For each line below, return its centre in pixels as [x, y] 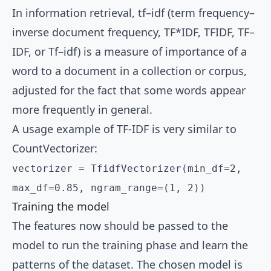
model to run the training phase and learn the [130, 245]
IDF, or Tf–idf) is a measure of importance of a [129, 52]
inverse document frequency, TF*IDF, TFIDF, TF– [133, 32]
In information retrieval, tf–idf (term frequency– [133, 13]
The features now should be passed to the [120, 226]
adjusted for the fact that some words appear [129, 90]
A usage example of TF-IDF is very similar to [124, 129]
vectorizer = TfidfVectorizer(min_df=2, [127, 169]
